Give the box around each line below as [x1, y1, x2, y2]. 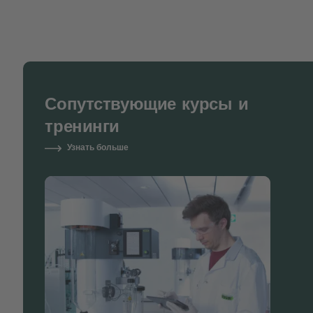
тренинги [45, 115, 119, 136]
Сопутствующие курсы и [45, 92, 249, 113]
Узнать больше [67, 143, 129, 152]
